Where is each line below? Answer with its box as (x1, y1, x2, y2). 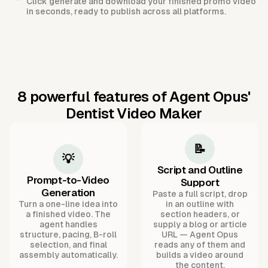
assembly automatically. (19, 250, 118, 260)
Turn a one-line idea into (19, 199, 118, 209)
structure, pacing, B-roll (20, 230, 117, 240)
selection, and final (29, 240, 107, 250)
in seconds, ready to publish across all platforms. (26, 7, 226, 17)
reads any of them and (154, 240, 245, 250)
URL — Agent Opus (162, 230, 238, 240)
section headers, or (160, 209, 240, 220)
